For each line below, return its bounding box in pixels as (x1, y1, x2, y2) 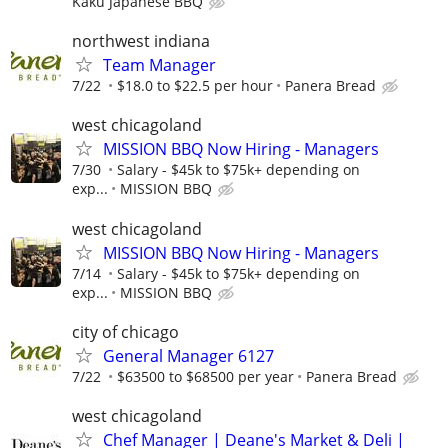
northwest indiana (72, 30, 210, 53)
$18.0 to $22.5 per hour (117, 76, 273, 96)
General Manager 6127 (103, 344, 274, 367)
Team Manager (103, 54, 216, 77)
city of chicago (72, 320, 179, 343)
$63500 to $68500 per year (117, 366, 294, 386)
